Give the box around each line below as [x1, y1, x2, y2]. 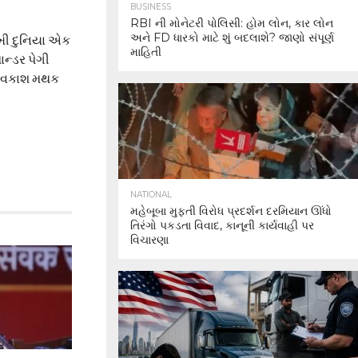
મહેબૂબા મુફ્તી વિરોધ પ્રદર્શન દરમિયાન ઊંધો [130, 204, 332, 218]
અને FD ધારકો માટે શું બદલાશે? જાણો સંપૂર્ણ [130, 30, 334, 45]
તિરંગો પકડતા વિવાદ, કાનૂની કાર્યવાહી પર [130, 218, 314, 233]
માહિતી [130, 45, 161, 59]
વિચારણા [130, 233, 169, 247]
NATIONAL [130, 189, 172, 200]
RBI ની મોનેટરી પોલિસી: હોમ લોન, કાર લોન [130, 16, 333, 30]
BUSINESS [130, 2, 171, 12]
